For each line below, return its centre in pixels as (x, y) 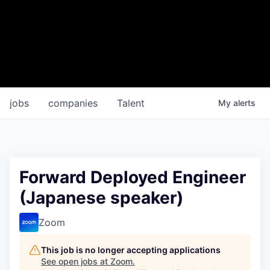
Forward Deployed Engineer (133, 177)
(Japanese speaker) (101, 198)
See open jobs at (76, 261)
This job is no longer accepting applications (131, 250)
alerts (244, 103)
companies (73, 103)
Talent (131, 103)
